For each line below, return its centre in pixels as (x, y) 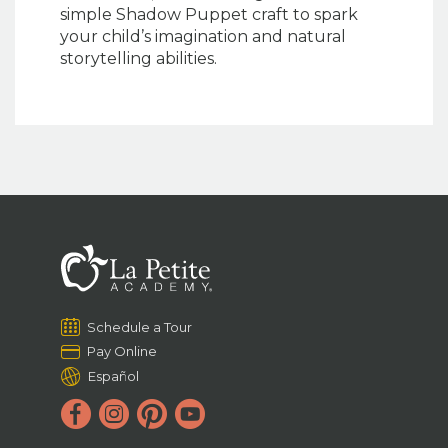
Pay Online (122, 351)
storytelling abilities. (138, 59)
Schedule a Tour (140, 327)
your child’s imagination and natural (203, 37)
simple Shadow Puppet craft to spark (209, 15)
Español (114, 376)
